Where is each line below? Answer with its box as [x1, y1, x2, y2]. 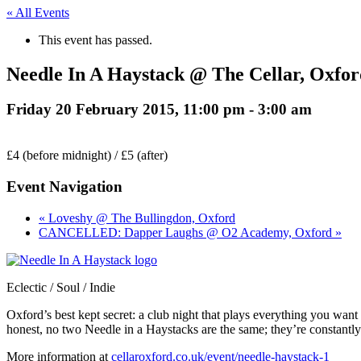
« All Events [6, 5, 69, 19]
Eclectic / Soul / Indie [6, 280, 115, 294]
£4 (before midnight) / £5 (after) [6, 148, 168, 163]
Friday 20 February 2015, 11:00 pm [6, 101, 245, 118]
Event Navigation [6, 177, 122, 195]
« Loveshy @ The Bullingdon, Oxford [39, 210, 235, 225]
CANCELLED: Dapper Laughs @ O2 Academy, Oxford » [39, 225, 342, 239]
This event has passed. [39, 32, 152, 47]
